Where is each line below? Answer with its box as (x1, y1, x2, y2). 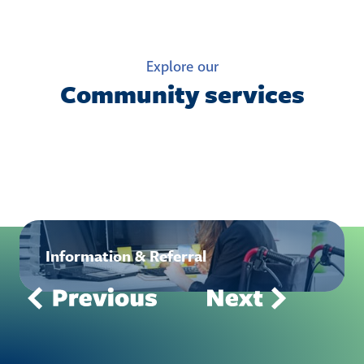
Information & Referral (45, 244, 206, 266)
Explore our (145, 58, 219, 76)
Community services (59, 76, 305, 111)
